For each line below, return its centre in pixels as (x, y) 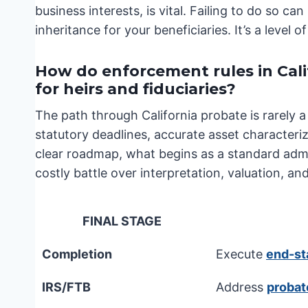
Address (241, 287)
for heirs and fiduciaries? (135, 89)
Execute (241, 254)
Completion (77, 254)
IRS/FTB (66, 287)
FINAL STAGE (122, 221)
